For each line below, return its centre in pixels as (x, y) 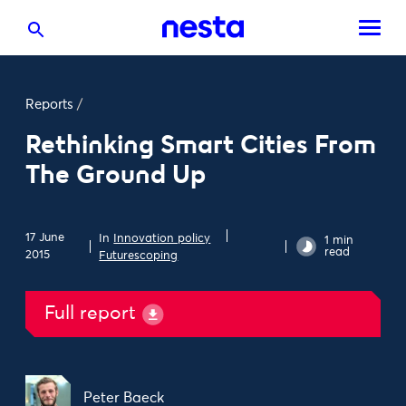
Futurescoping (139, 256)
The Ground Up (116, 174)
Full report (90, 314)
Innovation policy (162, 238)
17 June (45, 238)
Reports (49, 105)
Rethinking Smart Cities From (201, 145)
